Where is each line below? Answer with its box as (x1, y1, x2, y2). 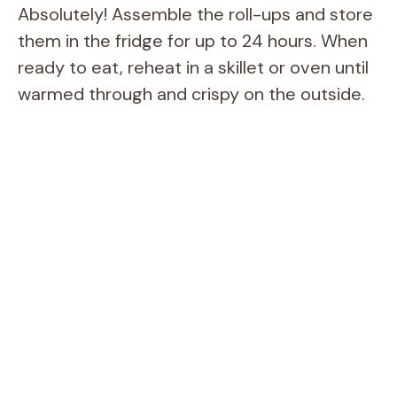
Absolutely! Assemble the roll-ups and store (18, 3, 373, 27)
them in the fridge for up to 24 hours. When (18, 29, 368, 53)
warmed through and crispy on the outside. (18, 82, 365, 106)
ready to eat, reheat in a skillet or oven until (18, 56, 369, 80)
